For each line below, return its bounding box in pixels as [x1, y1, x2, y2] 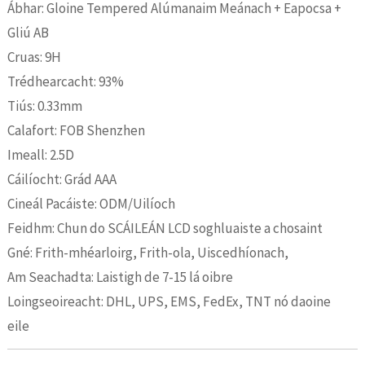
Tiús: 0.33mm [7, 97, 82, 115]
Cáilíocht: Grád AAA [7, 170, 117, 188]
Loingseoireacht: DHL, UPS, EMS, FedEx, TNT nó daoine [7, 292, 331, 310]
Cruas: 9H [7, 48, 61, 66]
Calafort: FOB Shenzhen [7, 121, 145, 139]
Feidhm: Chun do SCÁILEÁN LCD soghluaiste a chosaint [7, 219, 323, 237]
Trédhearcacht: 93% [7, 73, 124, 90]
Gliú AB [7, 24, 49, 42]
